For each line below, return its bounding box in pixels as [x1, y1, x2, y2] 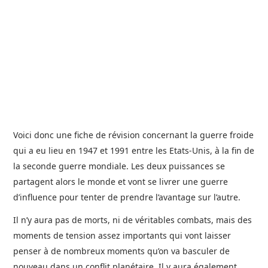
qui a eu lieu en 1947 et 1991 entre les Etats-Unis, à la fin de [13, 145, 255, 156]
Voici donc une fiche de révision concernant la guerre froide [13, 129, 254, 141]
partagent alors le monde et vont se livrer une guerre [13, 176, 229, 187]
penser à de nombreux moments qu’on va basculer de [13, 245, 230, 257]
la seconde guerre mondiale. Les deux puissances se [13, 160, 226, 172]
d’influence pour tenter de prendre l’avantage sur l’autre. [13, 191, 241, 203]
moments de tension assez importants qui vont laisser [13, 230, 232, 241]
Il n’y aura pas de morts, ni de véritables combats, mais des [13, 214, 252, 226]
